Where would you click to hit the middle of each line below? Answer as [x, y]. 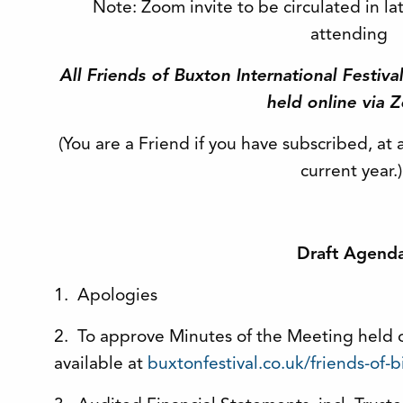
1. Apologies [106, 296]
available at [101, 364]
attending [349, 35]
